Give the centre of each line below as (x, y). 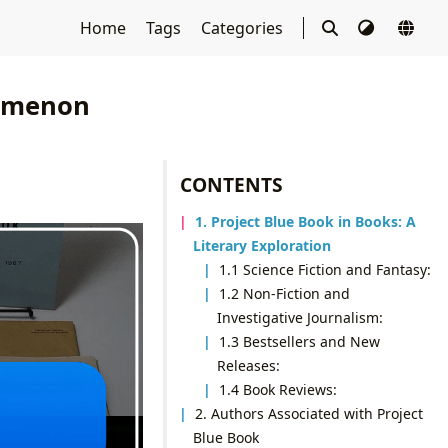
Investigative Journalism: (299, 317)
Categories (243, 28)
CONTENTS (232, 184)
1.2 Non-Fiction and (285, 293)
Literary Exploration (261, 245)
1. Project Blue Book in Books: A (306, 221)
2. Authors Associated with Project (309, 413)
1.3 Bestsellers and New (300, 341)
